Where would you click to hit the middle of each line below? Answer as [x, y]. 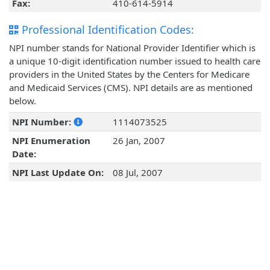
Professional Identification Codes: [106, 30]
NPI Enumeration [51, 141]
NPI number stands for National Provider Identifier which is [132, 48]
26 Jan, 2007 [139, 141]
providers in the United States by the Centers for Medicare [129, 74]
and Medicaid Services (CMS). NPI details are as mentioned [131, 88]
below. [23, 101]
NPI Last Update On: [58, 173]
